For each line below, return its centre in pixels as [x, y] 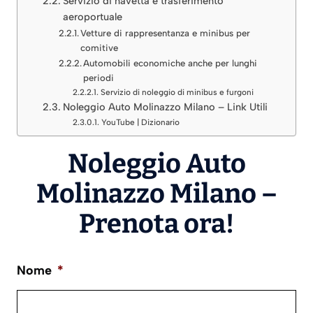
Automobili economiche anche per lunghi [170, 63]
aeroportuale [92, 16]
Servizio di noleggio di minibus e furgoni [177, 92]
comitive [100, 48]
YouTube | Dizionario [140, 122]
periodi [99, 78]
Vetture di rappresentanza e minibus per [166, 33]
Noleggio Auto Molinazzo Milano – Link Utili [165, 107]
